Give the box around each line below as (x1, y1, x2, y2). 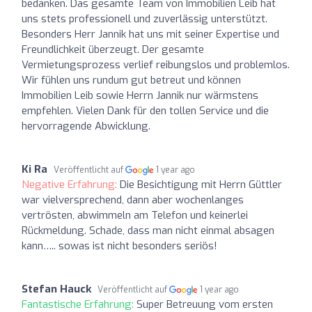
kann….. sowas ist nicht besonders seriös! (22, 238, 217, 253)
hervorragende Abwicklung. (22, 118, 150, 133)
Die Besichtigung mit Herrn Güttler (120, 177, 282, 192)
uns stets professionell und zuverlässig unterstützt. (22, 11, 267, 26)
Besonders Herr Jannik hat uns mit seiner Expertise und (22, 26, 279, 41)
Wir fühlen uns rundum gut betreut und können (22, 72, 241, 87)
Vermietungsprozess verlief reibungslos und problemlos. (22, 57, 290, 72)
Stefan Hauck (22, 281, 91, 296)
